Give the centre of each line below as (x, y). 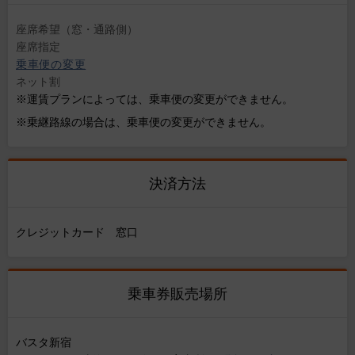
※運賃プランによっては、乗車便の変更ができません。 (155, 99)
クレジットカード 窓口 (77, 232)
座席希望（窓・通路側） (77, 29)
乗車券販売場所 (177, 294)
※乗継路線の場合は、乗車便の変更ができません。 (143, 122)
